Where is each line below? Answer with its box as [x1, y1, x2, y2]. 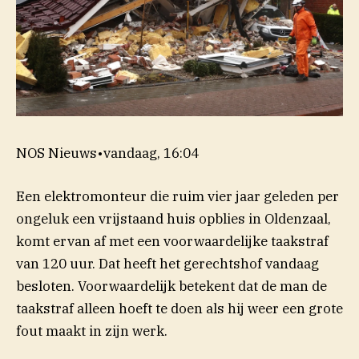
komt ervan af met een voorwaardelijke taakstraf [16, 232, 329, 250]
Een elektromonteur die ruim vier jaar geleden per [16, 187, 339, 205]
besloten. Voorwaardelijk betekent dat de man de [16, 276, 327, 295]
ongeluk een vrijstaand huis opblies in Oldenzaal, [16, 209, 331, 228]
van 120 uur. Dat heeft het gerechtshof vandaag [16, 254, 319, 272]
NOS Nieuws [16, 143, 97, 162]
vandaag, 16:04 [103, 143, 199, 162]
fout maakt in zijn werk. [16, 321, 167, 340]
